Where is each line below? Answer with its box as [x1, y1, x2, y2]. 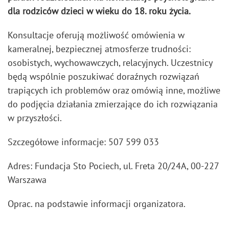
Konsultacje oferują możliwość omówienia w [8, 29, 185, 41]
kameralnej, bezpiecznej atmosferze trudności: [8, 43, 191, 55]
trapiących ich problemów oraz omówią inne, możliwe [8, 84, 220, 96]
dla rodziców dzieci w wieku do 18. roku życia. [8, 5, 191, 17]
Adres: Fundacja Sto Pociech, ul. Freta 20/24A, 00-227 [8, 160, 219, 172]
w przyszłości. [8, 112, 62, 124]
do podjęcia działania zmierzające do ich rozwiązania [8, 98, 218, 110]
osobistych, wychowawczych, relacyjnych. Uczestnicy [8, 57, 212, 68]
